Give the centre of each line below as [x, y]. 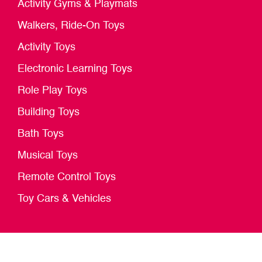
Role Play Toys [52, 91]
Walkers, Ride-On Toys [71, 26]
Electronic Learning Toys [75, 69]
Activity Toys [46, 48]
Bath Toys [41, 134]
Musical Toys [48, 156]
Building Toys [49, 113]
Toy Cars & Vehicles [64, 199]
